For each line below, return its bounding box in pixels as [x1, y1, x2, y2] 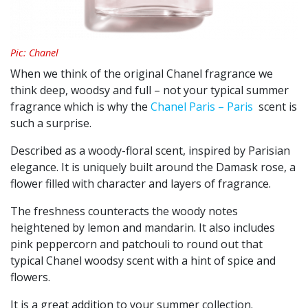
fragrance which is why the [10, 99, 151, 115]
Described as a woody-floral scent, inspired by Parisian [10, 143, 290, 159]
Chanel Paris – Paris [151, 99, 253, 115]
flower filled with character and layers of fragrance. [10, 176, 271, 192]
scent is [253, 99, 297, 115]
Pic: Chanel [10, 46, 58, 60]
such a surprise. [10, 115, 91, 131]
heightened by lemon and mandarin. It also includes [10, 220, 275, 236]
